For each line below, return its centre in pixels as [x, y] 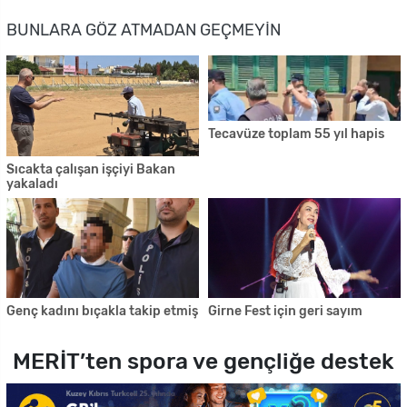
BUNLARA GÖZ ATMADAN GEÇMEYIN [144, 30]
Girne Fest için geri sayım [285, 312]
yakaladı [32, 184]
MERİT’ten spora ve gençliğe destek [203, 361]
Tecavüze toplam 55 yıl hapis [296, 134]
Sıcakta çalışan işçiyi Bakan [91, 169]
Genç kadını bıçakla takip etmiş [102, 312]
